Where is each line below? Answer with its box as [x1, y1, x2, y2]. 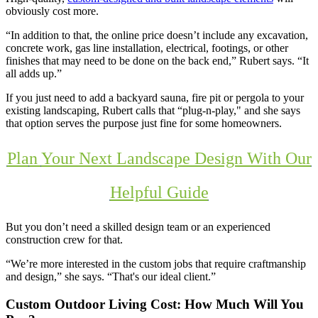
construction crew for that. [6, 234, 123, 246]
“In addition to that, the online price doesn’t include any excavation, [6, 29, 308, 42]
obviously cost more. [6, 5, 99, 18]
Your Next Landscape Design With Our [40, 149, 312, 168]
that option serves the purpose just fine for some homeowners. [6, 117, 282, 130]
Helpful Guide [109, 183, 209, 202]
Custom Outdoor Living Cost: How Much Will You [6, 296, 304, 312]
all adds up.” [6, 67, 62, 80]
